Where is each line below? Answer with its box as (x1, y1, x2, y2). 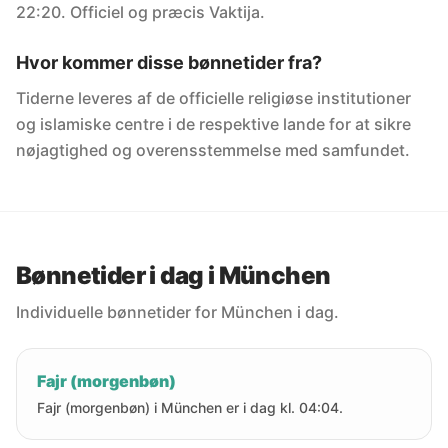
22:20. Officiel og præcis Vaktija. (16, 2, 265, 22)
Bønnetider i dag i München (16, 261, 331, 290)
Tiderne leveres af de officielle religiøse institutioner (16, 88, 411, 108)
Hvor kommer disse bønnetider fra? (16, 52, 322, 73)
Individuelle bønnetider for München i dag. (16, 302, 339, 322)
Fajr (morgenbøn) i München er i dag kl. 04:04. (37, 399, 343, 416)
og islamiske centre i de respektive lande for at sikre (16, 114, 411, 134)
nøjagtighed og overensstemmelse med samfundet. (16, 140, 410, 160)
